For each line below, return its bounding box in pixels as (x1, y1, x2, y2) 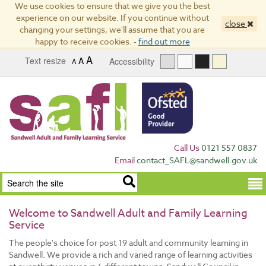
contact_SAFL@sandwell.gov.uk (137, 154, 257, 166)
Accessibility (109, 55, 154, 67)
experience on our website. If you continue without (15, 12, 209, 23)
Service (9, 217, 45, 234)
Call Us (174, 142, 201, 153)
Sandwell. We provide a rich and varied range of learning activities (9, 249, 252, 261)
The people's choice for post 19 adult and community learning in (9, 237, 248, 249)
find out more (138, 36, 190, 47)
